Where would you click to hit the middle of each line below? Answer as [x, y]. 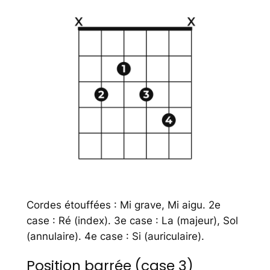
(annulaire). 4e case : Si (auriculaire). [115, 236]
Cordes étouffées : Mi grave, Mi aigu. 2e [123, 205]
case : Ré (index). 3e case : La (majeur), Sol [132, 220]
